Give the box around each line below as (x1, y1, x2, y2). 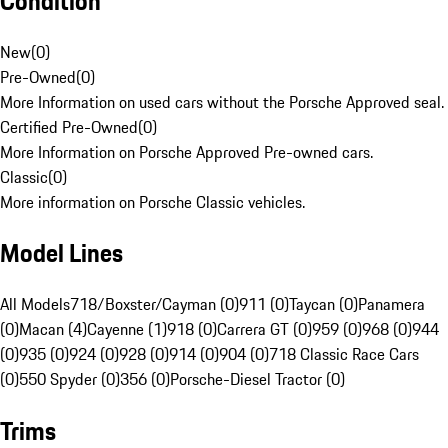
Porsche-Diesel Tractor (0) (170, 367, 345, 392)
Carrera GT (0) (217, 317, 312, 342)
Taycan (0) (289, 292, 358, 317)
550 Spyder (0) (19, 367, 120, 392)
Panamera (358, 292, 425, 317)
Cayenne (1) (87, 317, 167, 342)
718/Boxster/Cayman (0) (70, 292, 239, 317)
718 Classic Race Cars (269, 342, 419, 367)
